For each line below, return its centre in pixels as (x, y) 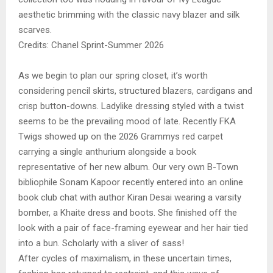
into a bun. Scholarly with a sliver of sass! (102, 243)
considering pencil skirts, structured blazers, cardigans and (135, 91)
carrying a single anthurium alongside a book (107, 152)
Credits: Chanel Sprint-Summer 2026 (91, 45)
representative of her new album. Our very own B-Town (128, 167)
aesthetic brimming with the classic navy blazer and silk (129, 15)
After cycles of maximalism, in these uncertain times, (125, 259)
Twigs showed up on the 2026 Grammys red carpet (121, 137)
